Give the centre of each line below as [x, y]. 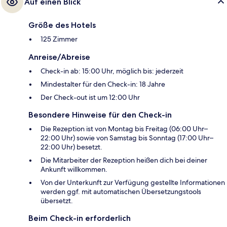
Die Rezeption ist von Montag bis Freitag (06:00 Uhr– [124, 129]
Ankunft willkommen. [74, 169]
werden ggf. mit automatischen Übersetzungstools [121, 192]
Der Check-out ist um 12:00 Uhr [90, 98]
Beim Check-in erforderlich [80, 218]
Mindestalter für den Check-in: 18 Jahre [103, 84]
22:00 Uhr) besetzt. [71, 147]
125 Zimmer [59, 39]
